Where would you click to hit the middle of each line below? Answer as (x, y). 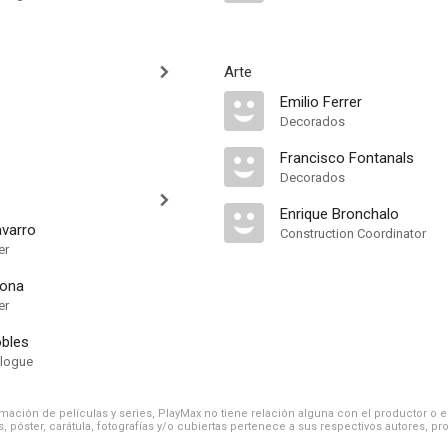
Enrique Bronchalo (339, 214)
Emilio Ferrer (321, 102)
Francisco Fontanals (347, 158)
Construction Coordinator (353, 233)
